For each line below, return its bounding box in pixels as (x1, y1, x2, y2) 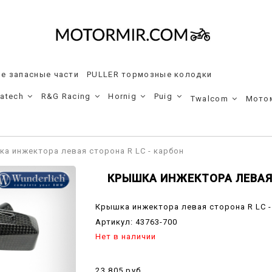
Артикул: (95, 217, 136, 226)
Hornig (108, 92, 137, 101)
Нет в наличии (95, 231, 157, 241)
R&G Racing (41, 92, 91, 101)
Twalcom (190, 94, 228, 104)
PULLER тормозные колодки (87, 70, 212, 80)
